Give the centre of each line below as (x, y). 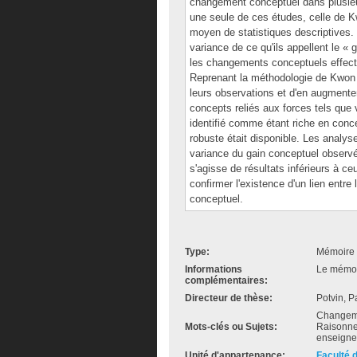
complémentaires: (226, 280)
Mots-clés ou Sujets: (231, 327)
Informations (214, 269)
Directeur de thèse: (229, 298)
